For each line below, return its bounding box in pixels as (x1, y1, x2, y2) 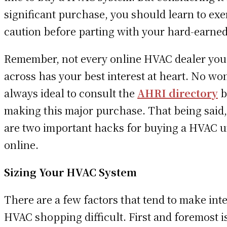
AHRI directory (137, 85, 218, 100)
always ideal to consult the (4, 85, 137, 100)
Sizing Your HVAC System (4, 164, 137, 179)
